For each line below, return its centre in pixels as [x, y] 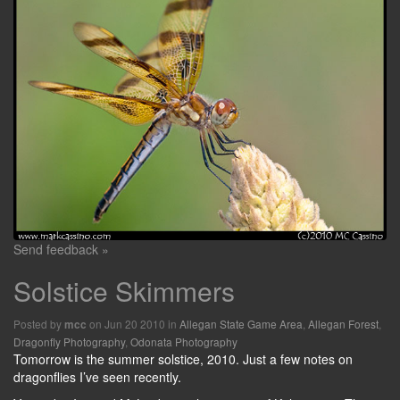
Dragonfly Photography [69, 341]
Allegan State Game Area [241, 323]
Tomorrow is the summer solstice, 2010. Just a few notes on [183, 358]
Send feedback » [61, 249]
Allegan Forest [343, 323]
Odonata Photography [184, 341]
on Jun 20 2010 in [133, 323]
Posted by [39, 323]
